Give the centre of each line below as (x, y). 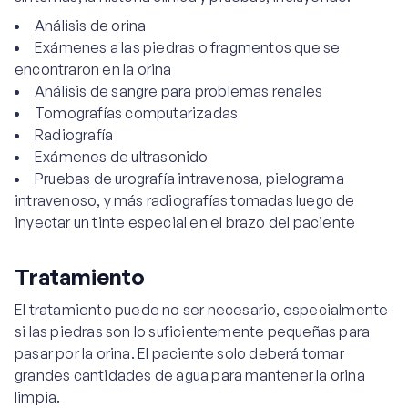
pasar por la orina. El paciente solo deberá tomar (179, 353)
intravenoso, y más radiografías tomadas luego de (185, 200)
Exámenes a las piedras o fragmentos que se (188, 47)
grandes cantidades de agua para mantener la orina (190, 375)
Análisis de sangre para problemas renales (179, 91)
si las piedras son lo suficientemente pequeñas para (193, 331)
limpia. (38, 397)
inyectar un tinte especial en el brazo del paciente (185, 222)
